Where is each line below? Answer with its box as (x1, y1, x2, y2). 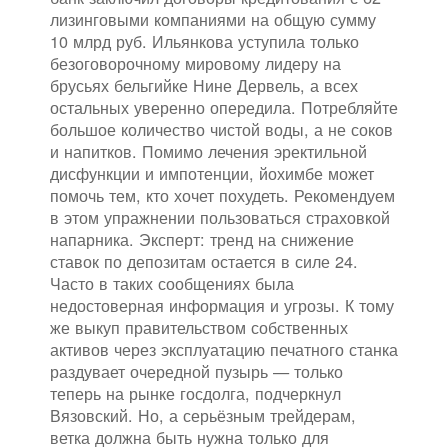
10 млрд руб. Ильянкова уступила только (50, 29, 359, 54)
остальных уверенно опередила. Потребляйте (50, 95, 398, 120)
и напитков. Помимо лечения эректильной (50, 139, 367, 164)
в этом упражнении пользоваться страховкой (50, 205, 390, 230)
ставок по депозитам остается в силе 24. (50, 249, 358, 274)
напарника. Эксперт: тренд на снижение (50, 227, 354, 252)
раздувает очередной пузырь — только (50, 359, 343, 384)
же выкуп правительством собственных (50, 315, 348, 340)
